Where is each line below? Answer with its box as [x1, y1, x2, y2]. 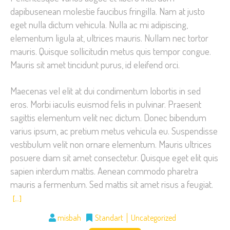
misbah [56, 213, 81, 223]
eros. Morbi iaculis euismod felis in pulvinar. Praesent [10, 98, 201, 111]
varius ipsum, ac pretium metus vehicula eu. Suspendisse [10, 124, 218, 138]
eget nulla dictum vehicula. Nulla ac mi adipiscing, [10, 18, 188, 31]
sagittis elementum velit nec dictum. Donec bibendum [10, 111, 206, 124]
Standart [95, 213, 123, 223]
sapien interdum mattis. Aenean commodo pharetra [10, 164, 198, 178]
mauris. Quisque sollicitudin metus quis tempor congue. [10, 45, 211, 58]
